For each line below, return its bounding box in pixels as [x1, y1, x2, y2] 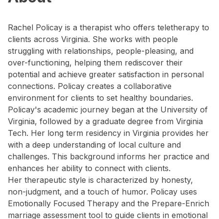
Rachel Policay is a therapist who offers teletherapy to [8, 22, 209, 32]
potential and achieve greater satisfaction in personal [8, 69, 204, 79]
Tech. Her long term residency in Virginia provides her [8, 128, 209, 138]
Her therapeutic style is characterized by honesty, [8, 175, 193, 185]
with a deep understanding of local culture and [8, 140, 181, 150]
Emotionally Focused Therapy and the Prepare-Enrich [8, 198, 209, 208]
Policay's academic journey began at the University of [8, 105, 208, 114]
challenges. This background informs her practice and [8, 152, 209, 161]
